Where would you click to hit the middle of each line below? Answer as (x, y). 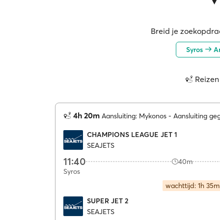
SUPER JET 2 (108, 201)
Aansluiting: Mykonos (134, 116)
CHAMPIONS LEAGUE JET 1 (132, 134)
